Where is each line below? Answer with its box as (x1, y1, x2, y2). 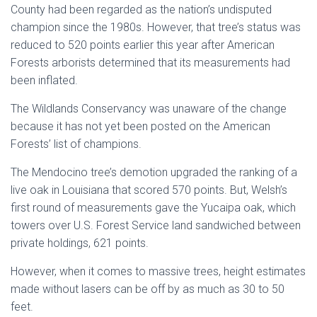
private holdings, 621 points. (11, 236, 149, 250)
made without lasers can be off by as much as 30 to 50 (11, 282, 284, 296)
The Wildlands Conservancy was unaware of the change (11, 102, 287, 115)
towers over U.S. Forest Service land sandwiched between (11, 219, 301, 232)
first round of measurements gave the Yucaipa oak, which (11, 201, 296, 214)
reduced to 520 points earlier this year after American (11, 38, 275, 52)
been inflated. (11, 74, 78, 87)
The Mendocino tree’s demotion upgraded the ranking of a (11, 166, 297, 179)
